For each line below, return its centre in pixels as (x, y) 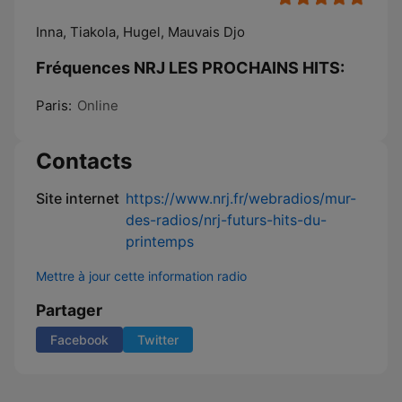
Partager (69, 310)
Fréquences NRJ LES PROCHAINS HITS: (190, 68)
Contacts (84, 161)
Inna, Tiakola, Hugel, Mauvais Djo (140, 32)
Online (98, 105)
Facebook (79, 340)
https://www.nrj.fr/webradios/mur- (241, 198)
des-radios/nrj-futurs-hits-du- (226, 220)
